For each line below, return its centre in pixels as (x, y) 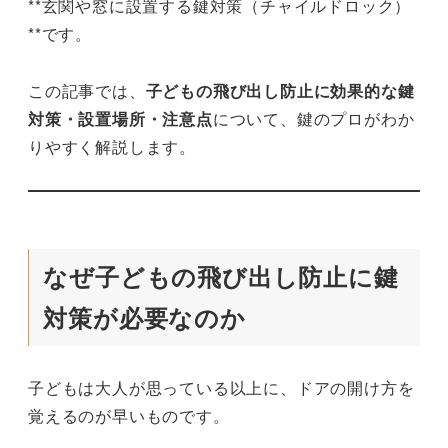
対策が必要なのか (144, 317)
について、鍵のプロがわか (313, 118)
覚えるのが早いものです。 (129, 416)
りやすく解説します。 (112, 146)
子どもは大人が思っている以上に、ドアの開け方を (221, 388)
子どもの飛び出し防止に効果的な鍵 (280, 90)
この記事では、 (87, 90)
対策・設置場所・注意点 (120, 118)
